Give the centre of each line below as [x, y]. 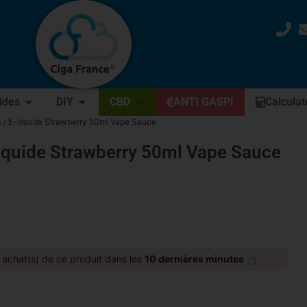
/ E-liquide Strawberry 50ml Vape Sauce [79, 122]
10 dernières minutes [194, 259]
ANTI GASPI [204, 102]
